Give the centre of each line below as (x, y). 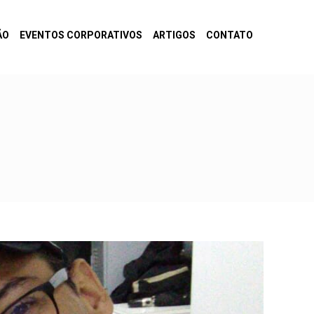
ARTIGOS (174, 35)
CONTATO (230, 35)
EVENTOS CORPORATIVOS (81, 35)
